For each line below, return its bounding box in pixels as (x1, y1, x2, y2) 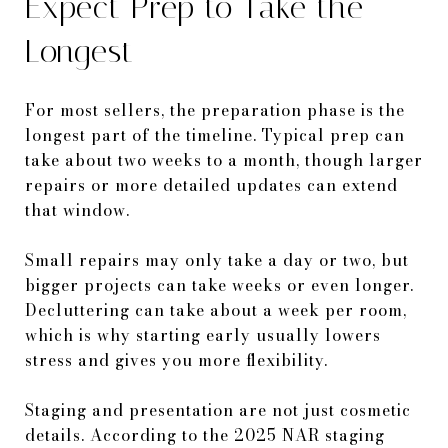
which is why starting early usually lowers (25, 322, 381, 347)
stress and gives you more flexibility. (25, 347, 328, 372)
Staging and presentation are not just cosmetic (25, 397, 411, 422)
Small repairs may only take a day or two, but (25, 247, 409, 272)
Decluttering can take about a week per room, (25, 297, 407, 322)
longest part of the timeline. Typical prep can (25, 122, 405, 147)
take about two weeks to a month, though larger (25, 147, 423, 172)
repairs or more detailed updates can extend (25, 172, 398, 197)
